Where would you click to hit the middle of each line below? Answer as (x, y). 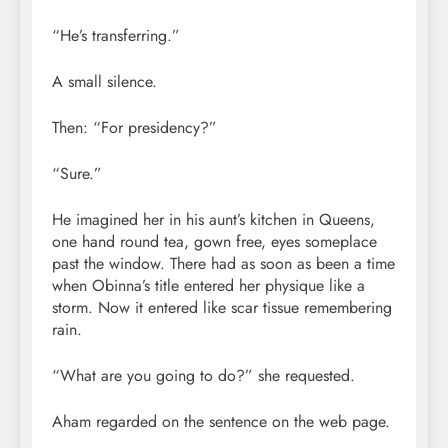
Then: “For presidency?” (134, 127)
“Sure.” (77, 173)
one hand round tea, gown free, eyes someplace (214, 241)
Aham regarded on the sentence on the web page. (221, 421)
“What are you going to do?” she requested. (203, 375)
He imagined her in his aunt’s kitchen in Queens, (213, 219)
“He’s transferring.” (116, 35)
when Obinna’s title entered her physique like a (208, 285)
